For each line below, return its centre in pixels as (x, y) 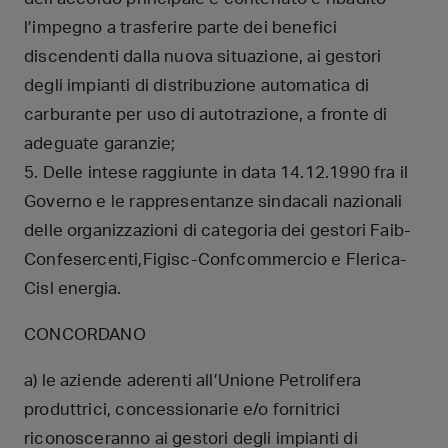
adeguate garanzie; (100, 143)
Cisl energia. (73, 288)
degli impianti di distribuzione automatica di (197, 85)
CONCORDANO (85, 334)
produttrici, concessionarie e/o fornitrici (182, 409)
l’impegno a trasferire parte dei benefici (181, 27)
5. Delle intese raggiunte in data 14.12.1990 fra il (216, 172)
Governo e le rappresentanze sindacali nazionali (213, 201)
